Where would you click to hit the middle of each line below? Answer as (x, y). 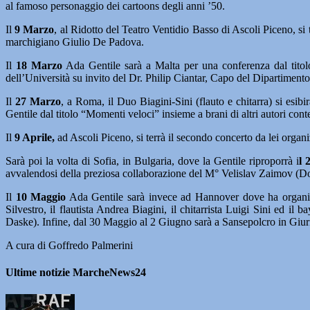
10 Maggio (41, 197)
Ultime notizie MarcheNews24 (76, 273)
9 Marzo (35, 29)
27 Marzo (38, 101)
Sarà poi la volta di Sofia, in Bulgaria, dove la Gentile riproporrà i (153, 161)
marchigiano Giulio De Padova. (75, 42)
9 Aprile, (35, 137)
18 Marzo (37, 65)
